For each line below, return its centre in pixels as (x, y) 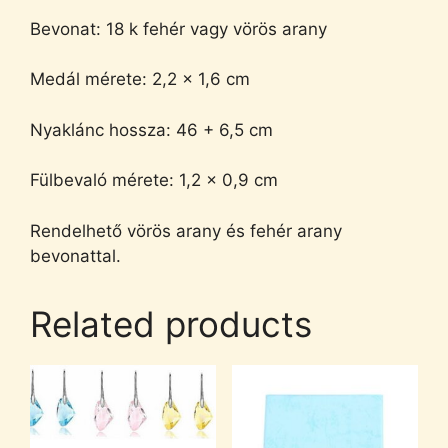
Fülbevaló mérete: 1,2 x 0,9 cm (154, 180)
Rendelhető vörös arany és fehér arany (186, 230)
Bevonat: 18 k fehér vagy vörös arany (178, 28)
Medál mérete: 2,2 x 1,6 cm (140, 79)
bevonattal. (75, 255)
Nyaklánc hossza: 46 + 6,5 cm (151, 129)
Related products (171, 323)
